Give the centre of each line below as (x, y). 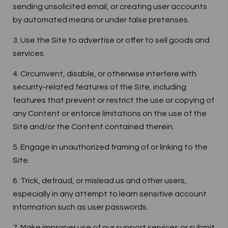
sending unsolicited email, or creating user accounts (110, 7)
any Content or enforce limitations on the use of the (110, 113)
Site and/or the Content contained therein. (93, 127)
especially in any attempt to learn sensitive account (110, 194)
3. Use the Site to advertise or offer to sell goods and (111, 40)
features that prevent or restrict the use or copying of (113, 100)
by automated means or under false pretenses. (101, 20)
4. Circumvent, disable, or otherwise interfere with (105, 74)
